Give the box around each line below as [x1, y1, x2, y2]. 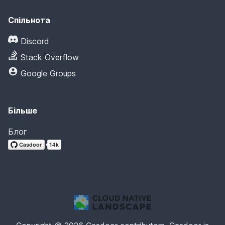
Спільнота [8, 15, 50, 25]
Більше [8, 105, 37, 116]
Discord [21, 36, 49, 46]
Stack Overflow [21, 52, 79, 62]
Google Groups [21, 68, 76, 78]
